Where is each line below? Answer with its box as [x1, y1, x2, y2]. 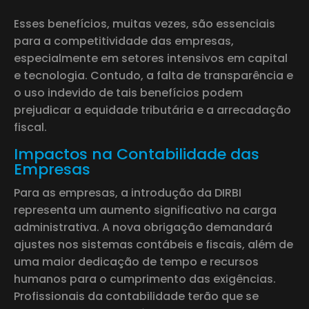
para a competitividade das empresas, [14, 32, 234, 49]
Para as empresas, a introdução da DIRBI [14, 184, 241, 201]
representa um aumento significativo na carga [14, 201, 277, 218]
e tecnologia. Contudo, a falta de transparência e [14, 67, 293, 83]
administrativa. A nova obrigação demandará [14, 219, 272, 235]
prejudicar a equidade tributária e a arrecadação [14, 101, 291, 118]
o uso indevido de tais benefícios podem [14, 84, 243, 101]
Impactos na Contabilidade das [14, 143, 259, 165]
